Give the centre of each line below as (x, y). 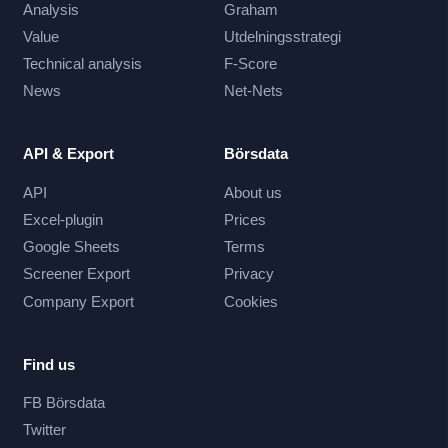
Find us (48, 364)
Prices (245, 219)
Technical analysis (82, 63)
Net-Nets (253, 91)
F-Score (250, 63)
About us (253, 192)
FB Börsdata (63, 402)
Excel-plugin (62, 219)
